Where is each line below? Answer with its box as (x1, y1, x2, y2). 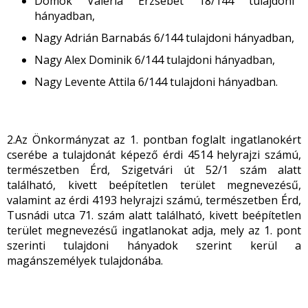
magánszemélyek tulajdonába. (7, 253, 163, 268)
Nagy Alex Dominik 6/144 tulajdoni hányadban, (34, 52, 275, 67)
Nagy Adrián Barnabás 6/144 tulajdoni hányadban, (34, 30, 294, 45)
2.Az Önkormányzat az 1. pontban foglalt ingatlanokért (7, 132, 301, 147)
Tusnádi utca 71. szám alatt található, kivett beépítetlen (7, 208, 301, 223)
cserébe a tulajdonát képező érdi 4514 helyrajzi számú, (7, 147, 301, 162)
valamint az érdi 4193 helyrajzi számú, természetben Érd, (7, 192, 301, 208)
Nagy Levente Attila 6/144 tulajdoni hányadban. (34, 74, 278, 89)
